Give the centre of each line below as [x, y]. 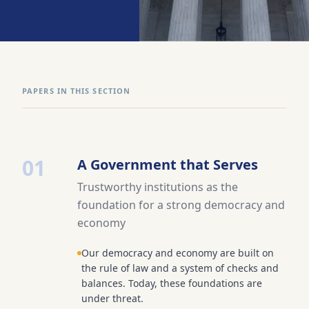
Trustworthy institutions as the [158, 187]
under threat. [112, 298]
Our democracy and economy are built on [178, 253]
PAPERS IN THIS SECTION [77, 91]
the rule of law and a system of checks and [180, 268]
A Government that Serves [168, 165]
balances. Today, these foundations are [172, 283]
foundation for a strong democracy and [181, 205]
